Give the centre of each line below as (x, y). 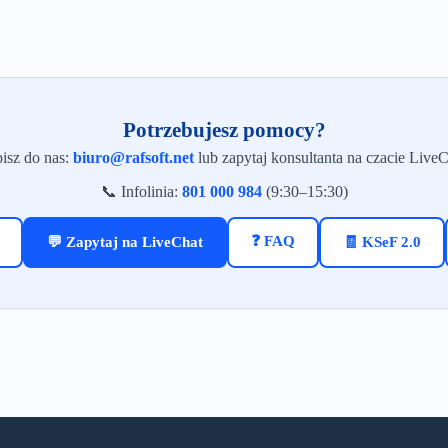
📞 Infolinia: (141, 191)
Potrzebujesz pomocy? (224, 129)
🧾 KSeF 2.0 (382, 241)
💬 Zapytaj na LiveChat (125, 241)
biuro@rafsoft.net (133, 157)
